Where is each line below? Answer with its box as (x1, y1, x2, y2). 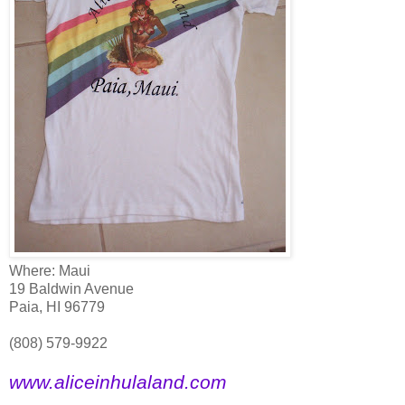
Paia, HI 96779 (9, 298, 105, 315)
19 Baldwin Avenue (9, 280, 134, 297)
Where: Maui (9, 262, 90, 278)
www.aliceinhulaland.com (9, 371, 227, 392)
